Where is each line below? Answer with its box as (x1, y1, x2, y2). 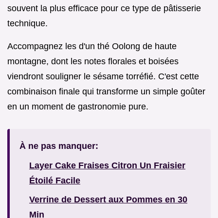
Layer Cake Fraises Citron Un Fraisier (29, 161, 185, 171)
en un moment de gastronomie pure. (7, 102, 148, 112)
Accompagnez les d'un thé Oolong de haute (7, 41, 177, 52)
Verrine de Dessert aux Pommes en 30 (29, 195, 187, 205)
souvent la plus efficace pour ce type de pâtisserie (7, 3, 201, 14)
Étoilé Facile (29, 176, 80, 186)
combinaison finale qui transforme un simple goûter (7, 87, 205, 97)
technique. (7, 18, 48, 29)
